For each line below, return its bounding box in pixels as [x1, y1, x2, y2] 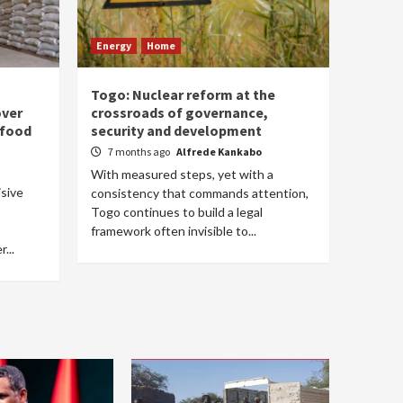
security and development [91, 121, 262, 139]
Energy [96, 39, 131, 52]
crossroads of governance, [91, 103, 268, 121]
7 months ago [108, 145, 172, 158]
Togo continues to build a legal [91, 204, 263, 219]
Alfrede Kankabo [176, 145, 262, 158]
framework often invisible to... [91, 223, 256, 238]
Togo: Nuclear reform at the [91, 85, 275, 103]
